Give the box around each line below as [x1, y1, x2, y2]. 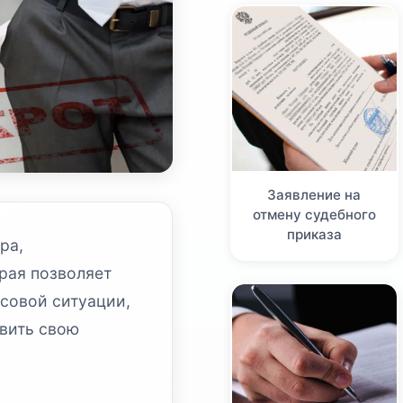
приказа [286, 225, 342, 243]
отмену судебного [252, 205, 376, 223]
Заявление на [267, 185, 362, 203]
